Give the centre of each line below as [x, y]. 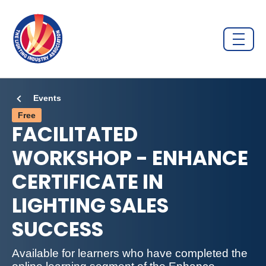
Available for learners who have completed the [130, 253]
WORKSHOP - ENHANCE [130, 158]
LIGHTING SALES [90, 205]
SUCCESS [58, 229]
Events [47, 98]
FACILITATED [75, 134]
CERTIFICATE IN [88, 182]
